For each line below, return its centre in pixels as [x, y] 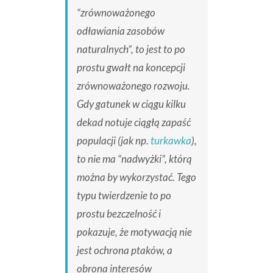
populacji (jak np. [113, 141]
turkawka [171, 141]
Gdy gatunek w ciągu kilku [131, 104]
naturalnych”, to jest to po [131, 49]
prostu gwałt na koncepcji [131, 68]
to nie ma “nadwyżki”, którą [134, 159]
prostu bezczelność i [119, 214]
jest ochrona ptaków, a [124, 250]
